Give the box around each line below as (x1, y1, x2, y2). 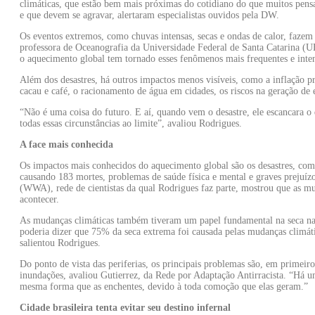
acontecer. (20, 193, 59, 205)
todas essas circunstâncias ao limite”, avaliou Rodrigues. (20, 117, 242, 129)
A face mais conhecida (20, 139, 113, 150)
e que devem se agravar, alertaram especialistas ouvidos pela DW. (20, 9, 279, 20)
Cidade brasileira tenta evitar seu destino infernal (20, 302, 231, 313)
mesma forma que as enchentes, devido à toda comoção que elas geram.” (20, 281, 308, 292)
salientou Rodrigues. (20, 237, 101, 248)
